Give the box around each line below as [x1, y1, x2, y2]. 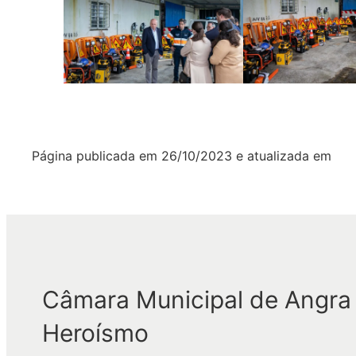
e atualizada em [236, 148, 331, 164]
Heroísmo [42, 318, 149, 347]
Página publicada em [32, 148, 157, 164]
